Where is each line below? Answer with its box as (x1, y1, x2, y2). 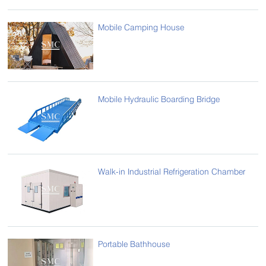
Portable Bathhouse (98, 239, 170, 249)
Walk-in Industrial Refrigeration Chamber (98, 166, 246, 177)
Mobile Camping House (98, 21, 185, 32)
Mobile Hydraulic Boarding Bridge (98, 94, 220, 104)
